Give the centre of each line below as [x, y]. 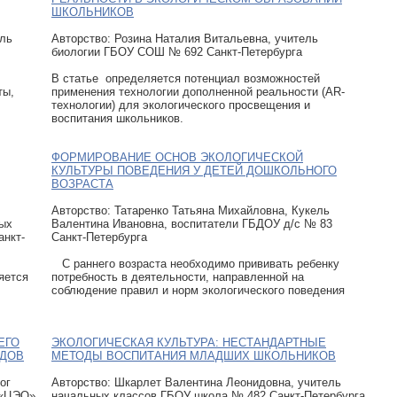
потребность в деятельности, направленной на [178, 276]
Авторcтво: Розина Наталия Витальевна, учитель [185, 38]
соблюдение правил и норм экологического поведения [198, 290]
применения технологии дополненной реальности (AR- [198, 91]
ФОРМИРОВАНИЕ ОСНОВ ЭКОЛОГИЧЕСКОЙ [177, 157]
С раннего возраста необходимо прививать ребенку [195, 263]
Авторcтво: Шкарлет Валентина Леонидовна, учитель [196, 382]
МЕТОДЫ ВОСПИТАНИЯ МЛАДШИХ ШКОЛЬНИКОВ [194, 355]
